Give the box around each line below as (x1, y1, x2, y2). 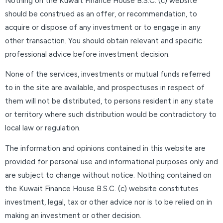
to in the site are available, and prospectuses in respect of (5, 83, 205, 93)
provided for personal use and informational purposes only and (5, 157, 218, 166)
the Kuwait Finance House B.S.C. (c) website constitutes (5, 184, 199, 193)
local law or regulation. (5, 123, 81, 133)
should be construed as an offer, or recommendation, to (5, 9, 197, 18)
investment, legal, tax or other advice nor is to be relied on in (5, 197, 212, 207)
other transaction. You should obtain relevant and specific (5, 36, 202, 45)
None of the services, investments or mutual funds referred (5, 70, 211, 79)
